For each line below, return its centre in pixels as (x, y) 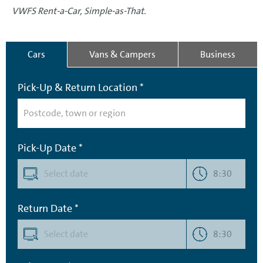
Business (218, 54)
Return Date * (48, 208)
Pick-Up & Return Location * (81, 87)
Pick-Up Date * (50, 148)
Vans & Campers (123, 54)
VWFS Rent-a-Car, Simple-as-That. (79, 11)
